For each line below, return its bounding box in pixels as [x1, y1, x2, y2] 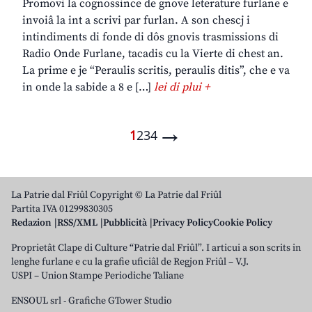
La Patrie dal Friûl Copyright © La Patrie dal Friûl [11, 189, 221, 202]
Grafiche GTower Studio [68, 295, 172, 308]
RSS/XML [57, 217, 97, 230]
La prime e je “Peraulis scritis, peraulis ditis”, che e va [22, 63, 290, 78]
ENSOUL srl [11, 295, 61, 308]
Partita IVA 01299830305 [11, 203, 113, 216]
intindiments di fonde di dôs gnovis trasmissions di [22, 30, 279, 45]
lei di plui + [154, 80, 210, 95]
